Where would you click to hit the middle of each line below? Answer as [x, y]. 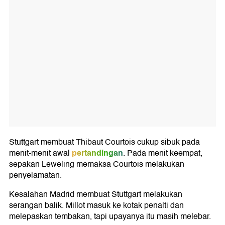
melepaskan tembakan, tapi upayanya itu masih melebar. [110, 217]
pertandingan [97, 153]
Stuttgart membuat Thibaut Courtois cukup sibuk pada [104, 142]
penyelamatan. [35, 176]
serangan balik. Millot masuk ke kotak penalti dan [96, 206]
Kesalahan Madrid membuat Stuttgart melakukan [96, 195]
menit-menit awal [39, 153]
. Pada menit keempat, [163, 153]
